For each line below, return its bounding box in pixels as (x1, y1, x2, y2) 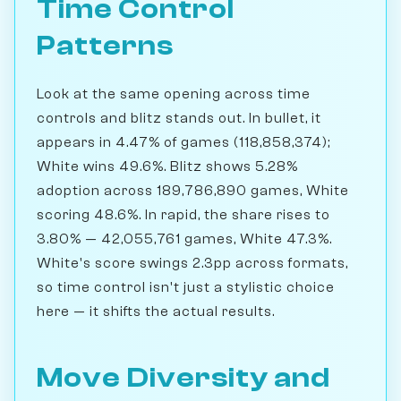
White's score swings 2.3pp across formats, (37, 254, 348, 271)
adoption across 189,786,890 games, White (37, 182, 349, 199)
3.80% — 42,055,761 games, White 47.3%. (37, 230, 332, 247)
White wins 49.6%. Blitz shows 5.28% (37, 158, 298, 175)
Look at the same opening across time (37, 85, 311, 102)
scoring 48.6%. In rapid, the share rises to (37, 206, 330, 223)
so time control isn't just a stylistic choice (37, 278, 335, 295)
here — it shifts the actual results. (37, 303, 275, 320)
